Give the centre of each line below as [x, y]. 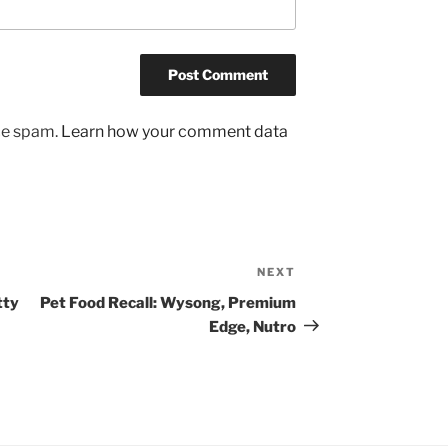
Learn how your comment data [174, 131]
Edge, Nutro [253, 326]
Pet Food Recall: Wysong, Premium [168, 302]
